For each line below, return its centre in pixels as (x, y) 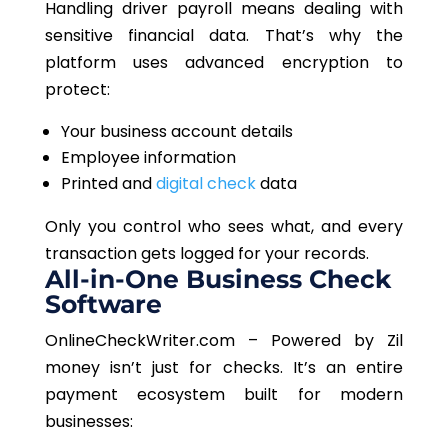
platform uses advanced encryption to (224, 63)
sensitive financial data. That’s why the (224, 36)
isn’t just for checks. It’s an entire (251, 368)
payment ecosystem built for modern (224, 395)
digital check (205, 184)
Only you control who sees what (178, 227)
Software (103, 304)
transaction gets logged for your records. (206, 254)
